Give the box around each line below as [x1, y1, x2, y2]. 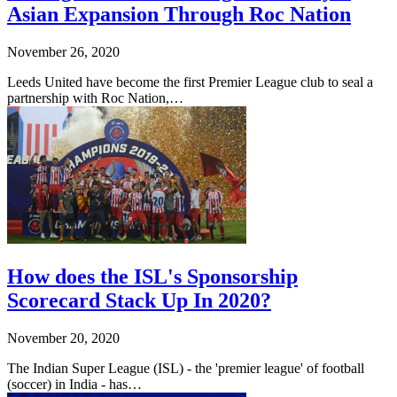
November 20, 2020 [7, 330, 120, 346]
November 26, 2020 [7, 43, 120, 59]
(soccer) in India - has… [7, 376, 142, 392]
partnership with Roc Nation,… [7, 90, 183, 105]
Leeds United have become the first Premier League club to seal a [7, 74, 373, 90]
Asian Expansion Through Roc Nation [7, 3, 351, 27]
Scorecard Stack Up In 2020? [7, 288, 271, 312]
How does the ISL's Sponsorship [7, 264, 298, 288]
